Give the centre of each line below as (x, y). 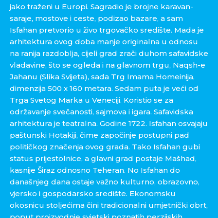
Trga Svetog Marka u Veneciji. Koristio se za (91, 100)
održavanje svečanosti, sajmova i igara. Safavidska (101, 112)
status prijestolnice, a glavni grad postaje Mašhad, (103, 158)
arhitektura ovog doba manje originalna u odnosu (104, 42)
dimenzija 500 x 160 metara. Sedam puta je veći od (104, 88)
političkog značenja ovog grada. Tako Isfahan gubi (105, 147)
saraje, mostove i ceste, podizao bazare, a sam (96, 18)
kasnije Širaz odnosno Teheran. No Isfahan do (95, 170)
